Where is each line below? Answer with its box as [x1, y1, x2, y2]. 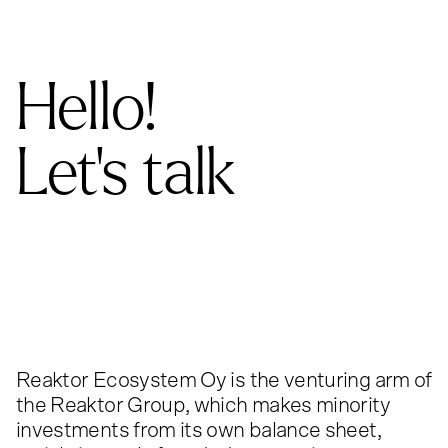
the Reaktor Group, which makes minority [16, 394, 390, 416]
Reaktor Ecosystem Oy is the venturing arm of [16, 369, 432, 391]
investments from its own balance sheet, [16, 419, 381, 441]
